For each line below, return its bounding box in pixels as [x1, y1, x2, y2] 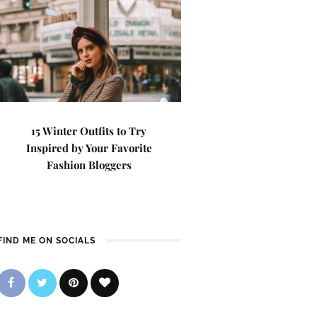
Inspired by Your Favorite [25, 141, 152, 155]
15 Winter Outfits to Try [31, 124, 147, 138]
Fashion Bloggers [46, 158, 132, 172]
